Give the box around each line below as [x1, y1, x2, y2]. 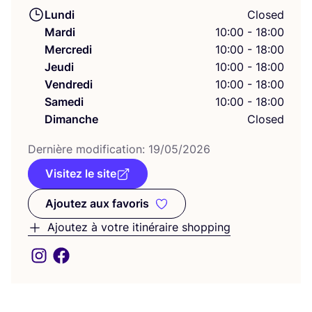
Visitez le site [45, 166, 116, 180]
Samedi [45, 95, 84, 109]
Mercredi [45, 42, 92, 56]
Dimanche [45, 112, 98, 126]
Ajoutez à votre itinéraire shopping [47, 220, 231, 234]
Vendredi [45, 77, 93, 91]
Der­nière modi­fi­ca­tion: [28, 142, 148, 156]
